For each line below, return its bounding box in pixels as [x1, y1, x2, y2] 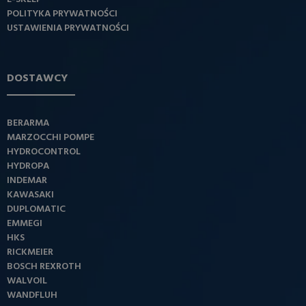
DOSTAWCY [7, 70, 68, 88]
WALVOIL [7, 273, 47, 290]
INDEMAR [7, 173, 47, 189]
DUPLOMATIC [7, 201, 66, 218]
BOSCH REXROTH [7, 259, 81, 275]
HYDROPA [7, 158, 49, 175]
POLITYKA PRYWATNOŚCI [7, 6, 117, 23]
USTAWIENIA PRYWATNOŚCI [7, 20, 129, 37]
